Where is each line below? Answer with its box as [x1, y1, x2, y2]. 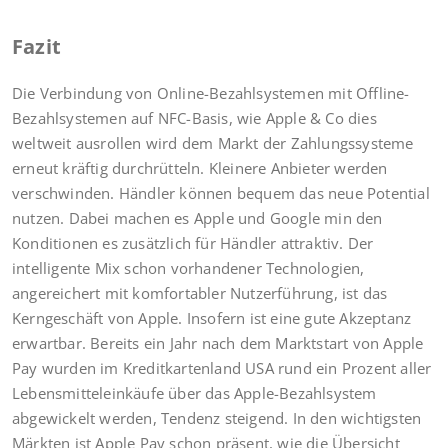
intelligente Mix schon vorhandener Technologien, [12, 258, 365, 278]
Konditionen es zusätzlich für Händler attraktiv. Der [12, 233, 374, 253]
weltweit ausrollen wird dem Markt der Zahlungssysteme [12, 133, 414, 153]
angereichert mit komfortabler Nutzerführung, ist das [12, 283, 388, 303]
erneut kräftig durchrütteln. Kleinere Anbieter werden [12, 158, 388, 178]
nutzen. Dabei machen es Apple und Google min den [12, 208, 383, 228]
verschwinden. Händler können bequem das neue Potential [12, 183, 430, 203]
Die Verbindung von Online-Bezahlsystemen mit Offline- [12, 83, 410, 103]
